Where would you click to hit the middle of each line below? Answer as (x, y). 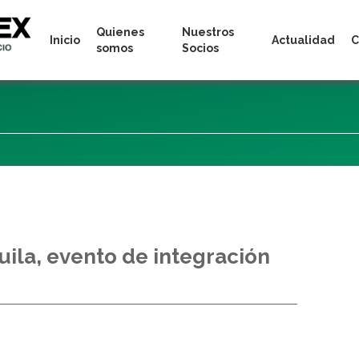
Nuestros (208, 32)
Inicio (65, 40)
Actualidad (303, 40)
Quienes (120, 32)
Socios (201, 48)
